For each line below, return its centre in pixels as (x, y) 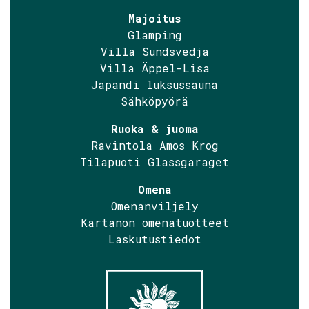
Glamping (154, 35)
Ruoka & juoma (154, 129)
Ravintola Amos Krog (154, 145)
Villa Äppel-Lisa (154, 68)
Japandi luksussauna (154, 84)
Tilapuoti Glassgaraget (154, 162)
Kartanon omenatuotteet (154, 222)
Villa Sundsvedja (154, 51)
